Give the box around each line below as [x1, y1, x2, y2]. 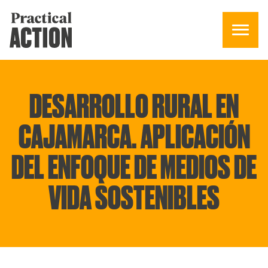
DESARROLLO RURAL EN [29, 92, 239, 123]
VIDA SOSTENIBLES [48, 183, 220, 215]
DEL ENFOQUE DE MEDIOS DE [11, 153, 257, 184]
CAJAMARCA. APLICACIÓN [18, 122, 250, 154]
